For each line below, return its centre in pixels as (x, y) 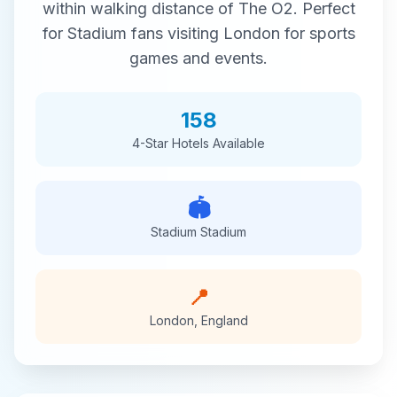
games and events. (198, 58)
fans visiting (175, 33)
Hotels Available (217, 143)
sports (332, 33)
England (224, 320)
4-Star (150, 143)
